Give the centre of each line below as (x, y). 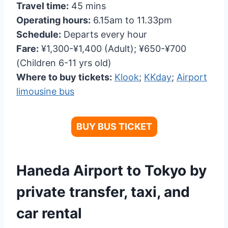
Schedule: (39, 34)
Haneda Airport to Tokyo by (111, 170)
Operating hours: (53, 20)
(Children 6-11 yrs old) (64, 63)
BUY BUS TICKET (114, 126)
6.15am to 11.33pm (131, 20)
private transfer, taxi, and (103, 192)
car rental (49, 213)
